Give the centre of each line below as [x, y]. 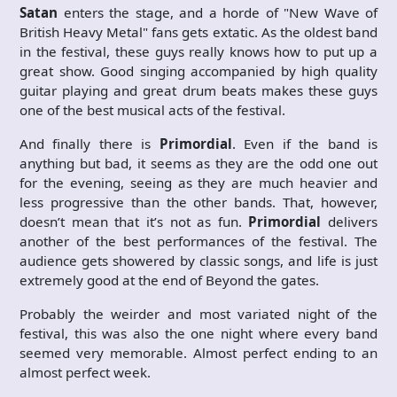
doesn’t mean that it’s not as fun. [134, 221]
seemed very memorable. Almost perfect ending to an [198, 352]
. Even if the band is [305, 143]
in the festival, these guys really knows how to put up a [198, 51]
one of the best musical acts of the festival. [152, 109]
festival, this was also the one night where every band [198, 333]
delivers [353, 221]
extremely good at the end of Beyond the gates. [169, 280]
